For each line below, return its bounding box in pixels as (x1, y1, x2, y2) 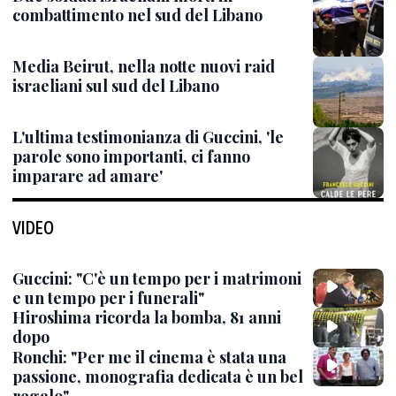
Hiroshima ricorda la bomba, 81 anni (12, 307, 281, 329)
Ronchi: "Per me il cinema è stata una (12, 346, 286, 368)
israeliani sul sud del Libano (12, 75, 219, 96)
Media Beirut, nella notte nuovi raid (12, 56, 275, 77)
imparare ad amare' (12, 165, 163, 187)
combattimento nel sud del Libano (12, 4, 263, 26)
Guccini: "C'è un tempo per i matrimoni (12, 268, 301, 289)
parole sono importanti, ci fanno (12, 146, 250, 167)
